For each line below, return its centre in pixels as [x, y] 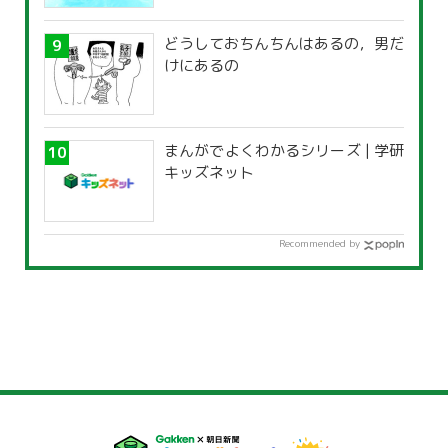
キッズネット [209, 173]
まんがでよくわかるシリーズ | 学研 [284, 151]
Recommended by [319, 243]
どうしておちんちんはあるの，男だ [284, 44]
